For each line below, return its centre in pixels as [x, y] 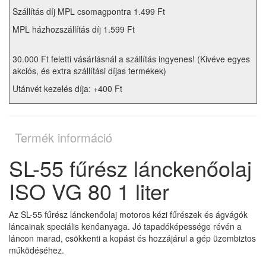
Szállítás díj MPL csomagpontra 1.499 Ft [89, 11]
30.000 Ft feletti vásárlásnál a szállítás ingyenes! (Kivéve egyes [131, 58]
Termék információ [64, 137]
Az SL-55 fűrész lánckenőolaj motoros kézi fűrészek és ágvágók [128, 214]
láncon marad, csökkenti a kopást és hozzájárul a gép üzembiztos [132, 238]
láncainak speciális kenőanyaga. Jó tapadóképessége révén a [125, 226]
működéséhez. [37, 250]
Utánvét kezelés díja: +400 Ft [67, 88]
